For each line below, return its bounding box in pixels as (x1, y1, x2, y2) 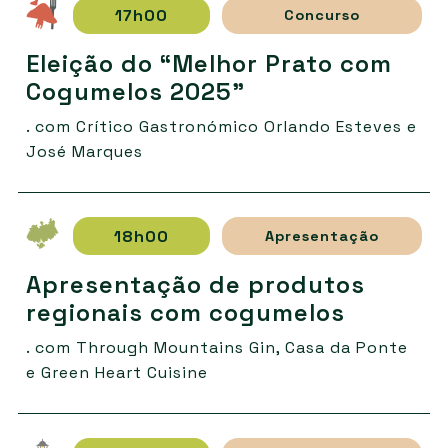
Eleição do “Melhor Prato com (25, 48, 392, 80)
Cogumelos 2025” (25, 76, 245, 108)
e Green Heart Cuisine (25, 362, 208, 384)
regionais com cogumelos (25, 297, 345, 329)
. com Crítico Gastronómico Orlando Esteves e (25, 116, 417, 138)
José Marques (25, 141, 143, 163)
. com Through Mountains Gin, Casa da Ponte (25, 337, 408, 359)
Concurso (284, 6, 361, 25)
